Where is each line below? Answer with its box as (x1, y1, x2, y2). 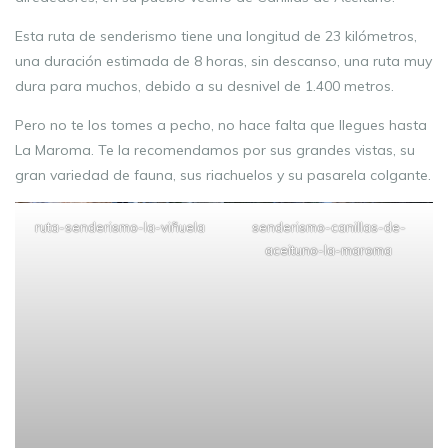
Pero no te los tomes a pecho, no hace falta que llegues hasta (15, 116, 427, 134)
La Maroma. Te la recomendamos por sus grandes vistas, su (15, 141, 415, 159)
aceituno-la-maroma (265, 242, 392, 258)
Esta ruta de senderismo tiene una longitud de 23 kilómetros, (15, 27, 417, 45)
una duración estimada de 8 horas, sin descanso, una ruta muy (15, 52, 432, 70)
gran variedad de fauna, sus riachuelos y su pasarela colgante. (15, 166, 431, 184)
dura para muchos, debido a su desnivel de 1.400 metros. (15, 77, 394, 95)
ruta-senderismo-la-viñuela (34, 219, 205, 235)
